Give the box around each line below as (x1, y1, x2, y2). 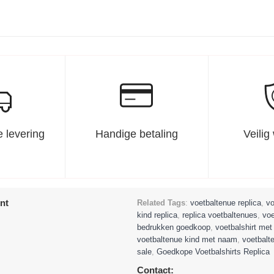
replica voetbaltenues (182, 210, 257, 220)
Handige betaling (95, 128, 178, 140)
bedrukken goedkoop (137, 223, 210, 232)
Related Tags (137, 198, 185, 207)
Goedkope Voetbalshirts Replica (157, 247, 270, 256)
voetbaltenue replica (190, 198, 261, 207)
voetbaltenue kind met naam (137, 235, 237, 244)
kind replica (137, 210, 177, 220)
